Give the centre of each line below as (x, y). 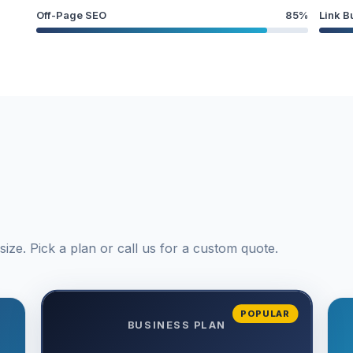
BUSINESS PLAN (176, 325)
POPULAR (265, 313)
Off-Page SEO (71, 15)
